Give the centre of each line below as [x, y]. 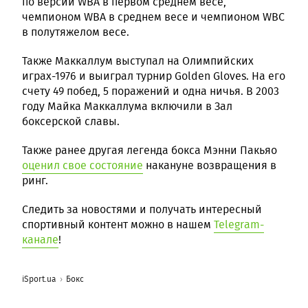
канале [40, 240]
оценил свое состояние [82, 166]
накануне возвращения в [210, 166]
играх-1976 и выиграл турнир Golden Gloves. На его [154, 76]
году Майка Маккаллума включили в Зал [127, 107]
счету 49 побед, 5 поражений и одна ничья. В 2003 [151, 91]
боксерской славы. [71, 122]
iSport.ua [39, 279]
